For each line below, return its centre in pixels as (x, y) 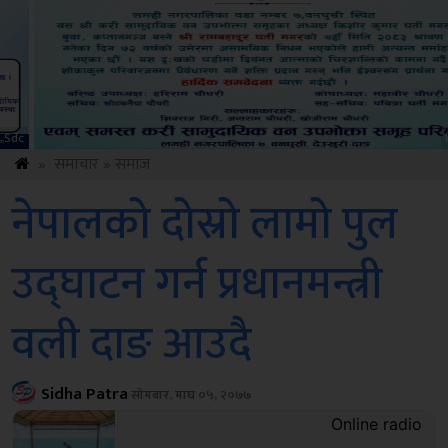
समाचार (76, 164)
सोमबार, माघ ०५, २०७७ (190, 395)
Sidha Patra (85, 394)
